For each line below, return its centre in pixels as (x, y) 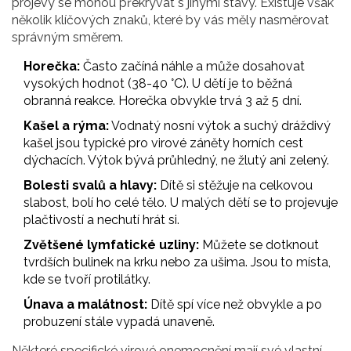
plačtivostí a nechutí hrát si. (101, 220)
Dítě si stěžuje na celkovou (235, 186)
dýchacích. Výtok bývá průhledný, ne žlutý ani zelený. (176, 161)
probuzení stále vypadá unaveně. (119, 322)
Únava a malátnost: (85, 305)
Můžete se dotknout (259, 245)
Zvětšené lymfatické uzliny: (111, 245)
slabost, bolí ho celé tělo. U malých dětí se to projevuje (181, 203)
